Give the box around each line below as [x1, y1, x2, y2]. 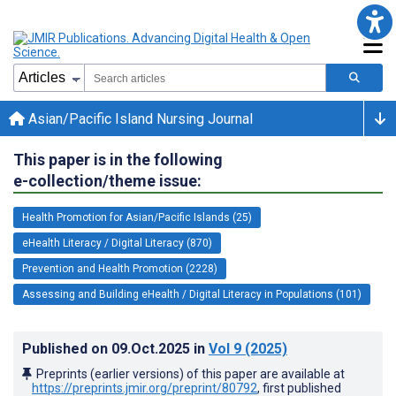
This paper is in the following [13, 149, 223, 169]
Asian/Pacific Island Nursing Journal [25, 110, 253, 127]
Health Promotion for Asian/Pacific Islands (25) [22, 210, 252, 224]
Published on [22, 339, 111, 357]
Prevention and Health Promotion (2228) [22, 262, 217, 275]
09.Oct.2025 [111, 339, 194, 357]
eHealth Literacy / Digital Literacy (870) [22, 236, 212, 249]
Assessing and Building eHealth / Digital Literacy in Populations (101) [22, 287, 362, 301]
